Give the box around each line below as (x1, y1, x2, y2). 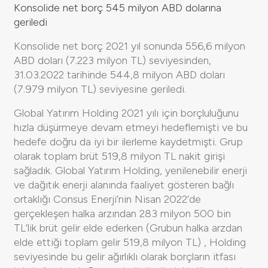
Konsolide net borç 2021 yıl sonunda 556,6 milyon (14, 39, 245, 53)
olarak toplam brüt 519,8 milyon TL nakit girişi (14, 149, 225, 163)
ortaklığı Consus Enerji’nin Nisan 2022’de (14, 192, 201, 206)
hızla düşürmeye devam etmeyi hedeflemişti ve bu (14, 120, 248, 134)
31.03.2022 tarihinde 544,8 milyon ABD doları (14, 68, 225, 81)
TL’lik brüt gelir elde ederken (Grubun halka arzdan (14, 221, 242, 234)
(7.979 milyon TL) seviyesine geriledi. (14, 82, 186, 96)
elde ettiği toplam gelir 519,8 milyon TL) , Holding (14, 235, 246, 249)
